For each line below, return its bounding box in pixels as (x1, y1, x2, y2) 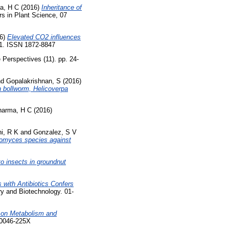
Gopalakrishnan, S (6, 77, 61, 85)
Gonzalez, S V (33, 128, 77, 136)
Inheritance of (41, 4, 82, 12)
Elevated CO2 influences (7, 33, 81, 41)
